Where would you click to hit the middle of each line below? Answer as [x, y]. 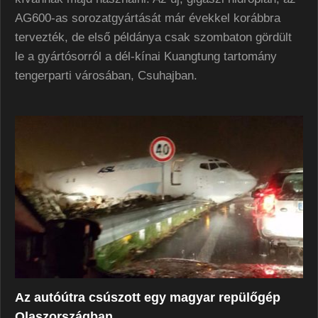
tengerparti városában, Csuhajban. [106, 76]
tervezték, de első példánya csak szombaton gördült [153, 38]
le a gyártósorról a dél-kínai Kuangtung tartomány [146, 57]
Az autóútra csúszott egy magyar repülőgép [148, 297]
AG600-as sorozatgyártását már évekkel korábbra [148, 18]
